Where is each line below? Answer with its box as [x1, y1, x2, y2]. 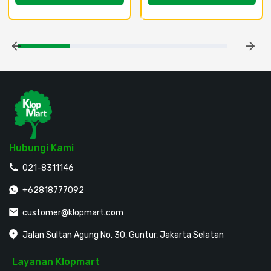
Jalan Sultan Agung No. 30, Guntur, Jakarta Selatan [22, 230, 224, 240]
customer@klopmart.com [22, 207, 123, 218]
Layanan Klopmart [12, 256, 100, 267]
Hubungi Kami [9, 142, 74, 154]
